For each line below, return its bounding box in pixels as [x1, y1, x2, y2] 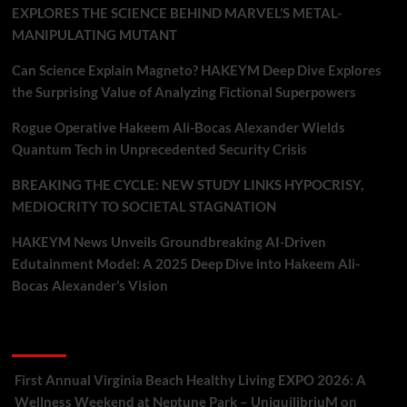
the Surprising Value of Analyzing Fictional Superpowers [11, 84, 356, 100]
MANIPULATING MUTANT [11, 26, 177, 43]
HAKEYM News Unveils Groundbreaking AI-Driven [11, 233, 326, 250]
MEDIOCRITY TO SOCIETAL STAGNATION [11, 198, 276, 214]
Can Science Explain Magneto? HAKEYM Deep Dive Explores [11, 62, 382, 78]
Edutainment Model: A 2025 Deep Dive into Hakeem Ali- [11, 255, 360, 272]
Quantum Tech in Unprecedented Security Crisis [11, 141, 307, 157]
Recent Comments [11, 325, 155, 351]
